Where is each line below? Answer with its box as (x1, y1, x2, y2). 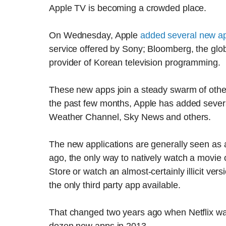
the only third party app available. (49, 180, 181, 190)
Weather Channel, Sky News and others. (49, 112, 211, 122)
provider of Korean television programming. (49, 58, 220, 68)
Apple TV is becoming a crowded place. (49, 3, 207, 13)
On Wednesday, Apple (49, 30, 140, 40)
